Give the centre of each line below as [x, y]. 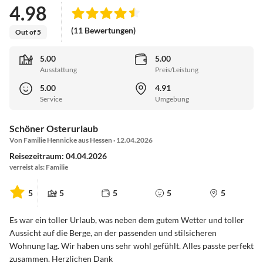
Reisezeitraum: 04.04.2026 [58, 156]
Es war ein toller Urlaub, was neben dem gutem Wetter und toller [127, 220]
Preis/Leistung [177, 70]
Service [51, 99]
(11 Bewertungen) [103, 31]
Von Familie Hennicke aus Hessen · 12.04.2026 [81, 140]
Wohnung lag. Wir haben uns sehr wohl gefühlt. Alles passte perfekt [131, 246]
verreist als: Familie [39, 167]
